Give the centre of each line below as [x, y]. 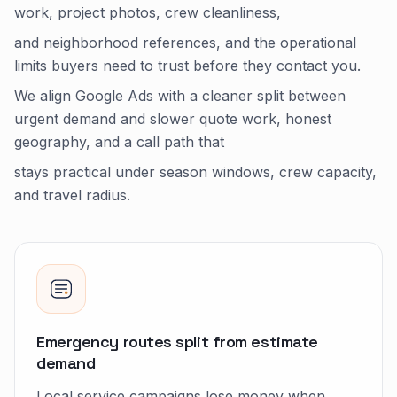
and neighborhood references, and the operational [185, 43]
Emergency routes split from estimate [177, 342]
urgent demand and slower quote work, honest [173, 119]
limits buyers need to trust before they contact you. [187, 66]
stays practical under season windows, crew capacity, [195, 172]
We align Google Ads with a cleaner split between [180, 96]
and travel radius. [72, 195]
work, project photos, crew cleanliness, [148, 12]
